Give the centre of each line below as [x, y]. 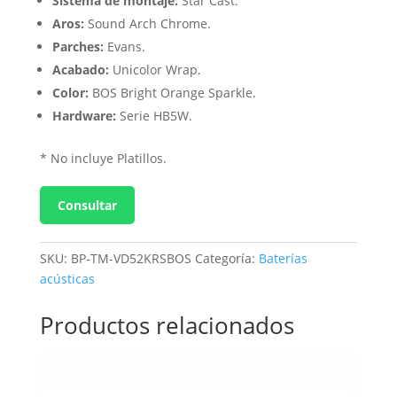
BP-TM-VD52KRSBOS [131, 258]
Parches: [78, 46]
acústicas [67, 278]
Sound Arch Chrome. [147, 23]
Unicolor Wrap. [155, 69]
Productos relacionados [167, 325]
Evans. [124, 46]
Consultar [87, 205]
